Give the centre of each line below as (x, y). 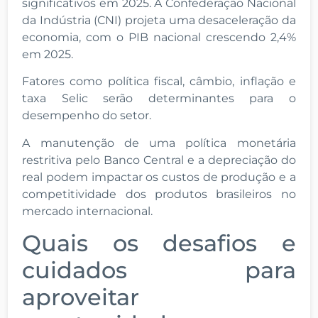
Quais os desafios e (159, 243)
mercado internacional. (89, 211)
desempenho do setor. (88, 116)
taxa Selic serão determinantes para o (159, 99)
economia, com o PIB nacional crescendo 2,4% (159, 37)
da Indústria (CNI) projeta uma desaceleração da (159, 20)
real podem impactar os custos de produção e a (159, 177)
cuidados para (159, 270)
